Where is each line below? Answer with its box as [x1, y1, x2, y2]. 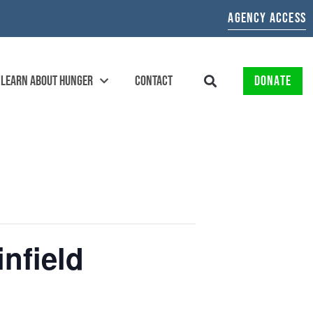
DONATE [254, 73, 291, 90]
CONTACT [134, 73, 173, 90]
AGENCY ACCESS [228, 10, 306, 27]
